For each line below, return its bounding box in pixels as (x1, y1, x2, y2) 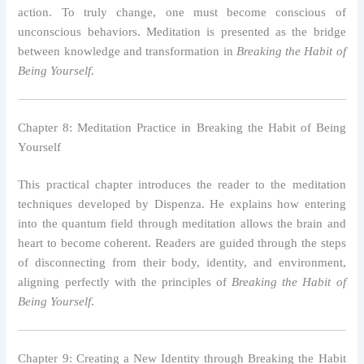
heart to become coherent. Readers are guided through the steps (18, 236, 346, 250)
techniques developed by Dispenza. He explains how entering (18, 197, 346, 211)
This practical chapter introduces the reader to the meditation (18, 178, 346, 192)
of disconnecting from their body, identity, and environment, (18, 256, 346, 270)
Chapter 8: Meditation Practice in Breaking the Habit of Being (18, 121, 346, 135)
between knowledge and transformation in (18, 45, 236, 58)
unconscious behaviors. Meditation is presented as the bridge (18, 25, 346, 38)
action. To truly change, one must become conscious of (18, 6, 346, 19)
